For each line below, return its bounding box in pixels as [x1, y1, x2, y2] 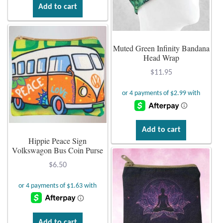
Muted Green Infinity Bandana [112, 43, 210, 54]
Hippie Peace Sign [28, 135, 87, 146]
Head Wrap [143, 52, 179, 63]
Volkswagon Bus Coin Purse [12, 144, 104, 155]
